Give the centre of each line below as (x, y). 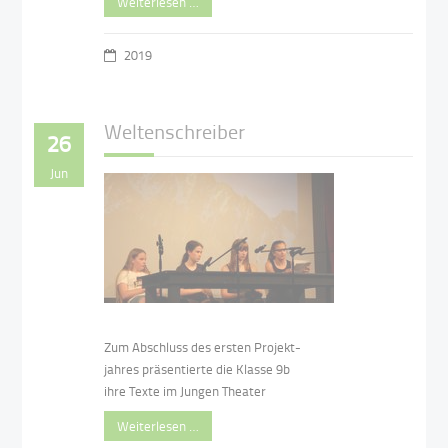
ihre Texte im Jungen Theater (185, 391)
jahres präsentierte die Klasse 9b (197, 369)
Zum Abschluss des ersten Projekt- (203, 347)
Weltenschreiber (175, 130)
